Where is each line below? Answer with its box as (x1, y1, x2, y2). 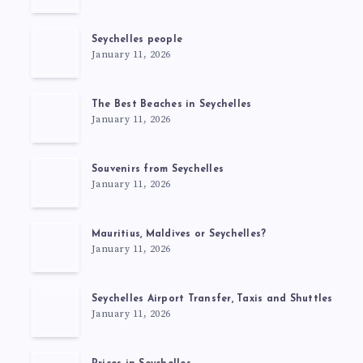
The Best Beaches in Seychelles (91, 100, 252, 110)
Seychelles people (91, 35, 182, 45)
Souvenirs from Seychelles (91, 164, 224, 175)
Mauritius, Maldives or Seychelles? (91, 229, 267, 240)
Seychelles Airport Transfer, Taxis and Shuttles (91, 294, 333, 305)
